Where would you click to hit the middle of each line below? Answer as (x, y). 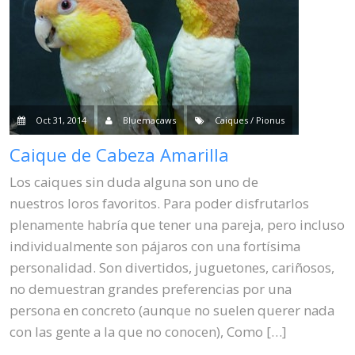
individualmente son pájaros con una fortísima (155, 246)
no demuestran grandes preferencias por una (151, 289)
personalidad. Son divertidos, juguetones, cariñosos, (172, 268)
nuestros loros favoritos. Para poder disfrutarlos (160, 204)
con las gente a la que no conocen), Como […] (148, 332)
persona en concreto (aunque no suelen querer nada (172, 311)
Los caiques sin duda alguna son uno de (134, 182)
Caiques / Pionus (250, 120)
